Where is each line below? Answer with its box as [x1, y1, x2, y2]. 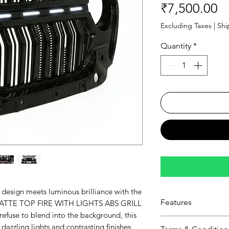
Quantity [161, 41, 191, 51]
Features [161, 197, 192, 208]
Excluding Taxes [161, 21, 212, 30]
